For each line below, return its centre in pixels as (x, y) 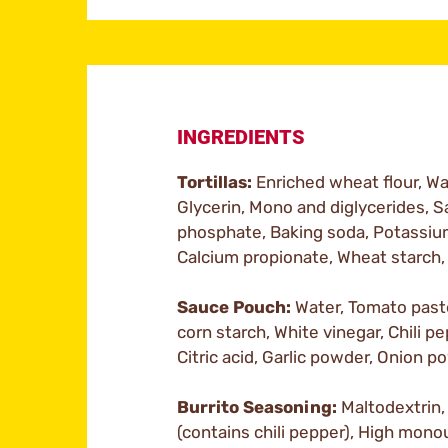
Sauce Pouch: (234, 307)
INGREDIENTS (241, 137)
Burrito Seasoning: (257, 407)
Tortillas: (214, 182)
